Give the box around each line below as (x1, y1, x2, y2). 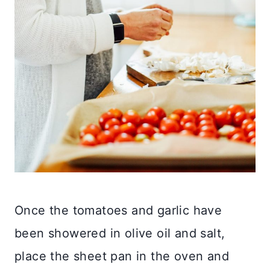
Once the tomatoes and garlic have (14, 203, 222, 218)
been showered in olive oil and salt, (14, 226, 225, 241)
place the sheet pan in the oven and (14, 249, 229, 264)
